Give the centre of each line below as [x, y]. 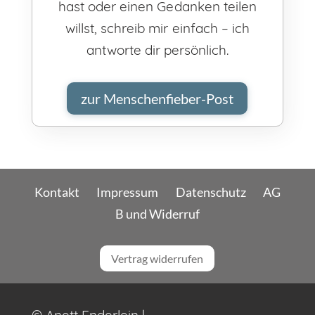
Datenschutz [211, 193]
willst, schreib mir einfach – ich [157, 28]
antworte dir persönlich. [157, 50]
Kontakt [57, 193]
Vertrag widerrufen [157, 259]
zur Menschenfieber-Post [157, 98]
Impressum [128, 193]
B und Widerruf [157, 214]
